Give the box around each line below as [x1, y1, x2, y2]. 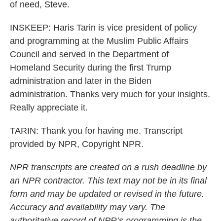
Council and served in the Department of [10, 49, 169, 59]
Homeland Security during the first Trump [10, 63, 171, 73]
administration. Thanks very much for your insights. [10, 89, 210, 99]
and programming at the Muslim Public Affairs [10, 36, 188, 46]
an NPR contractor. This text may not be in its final [10, 176, 207, 185]
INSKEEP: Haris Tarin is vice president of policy [10, 23, 197, 33]
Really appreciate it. [10, 103, 88, 112]
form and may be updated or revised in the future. [10, 189, 204, 199]
